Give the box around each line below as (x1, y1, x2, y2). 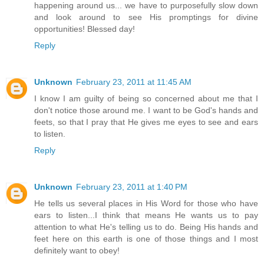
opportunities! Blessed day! (34, 24, 135, 34)
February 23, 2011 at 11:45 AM (76, 77, 192, 87)
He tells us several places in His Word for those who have (34, 198, 258, 208)
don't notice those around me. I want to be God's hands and (34, 105, 258, 115)
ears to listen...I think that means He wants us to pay (34, 210, 258, 220)
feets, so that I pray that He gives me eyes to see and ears (34, 117, 258, 127)
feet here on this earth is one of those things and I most (34, 233, 258, 243)
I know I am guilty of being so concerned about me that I (34, 93, 258, 103)
